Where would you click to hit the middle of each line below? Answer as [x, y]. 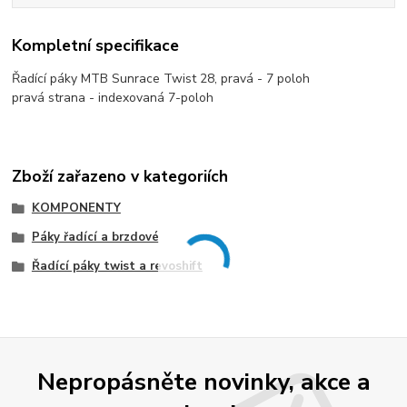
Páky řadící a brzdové [95, 238]
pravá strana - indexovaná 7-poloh [113, 97]
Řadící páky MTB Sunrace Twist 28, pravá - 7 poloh [161, 78]
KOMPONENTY [76, 208]
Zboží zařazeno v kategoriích [120, 177]
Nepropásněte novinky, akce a [203, 382]
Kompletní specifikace [96, 46]
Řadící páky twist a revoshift [117, 266]
